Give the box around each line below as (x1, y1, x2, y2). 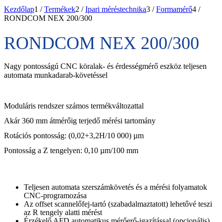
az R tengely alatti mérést (24, 208, 102, 217)
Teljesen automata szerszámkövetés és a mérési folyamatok (24, 182, 207, 191)
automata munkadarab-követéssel (4, 70, 108, 79)
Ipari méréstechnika (85, 5, 146, 13)
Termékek (44, 5, 75, 13)
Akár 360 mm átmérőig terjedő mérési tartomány (4, 116, 156, 125)
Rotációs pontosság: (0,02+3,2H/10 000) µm (4, 131, 144, 140)
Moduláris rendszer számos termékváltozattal (4, 101, 144, 110)
